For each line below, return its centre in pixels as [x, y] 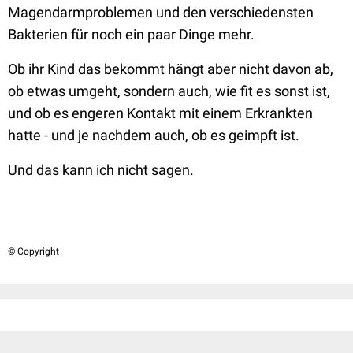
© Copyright [33, 251]
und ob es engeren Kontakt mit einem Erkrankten [160, 113]
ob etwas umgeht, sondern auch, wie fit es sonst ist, [169, 91]
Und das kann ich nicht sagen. [101, 170]
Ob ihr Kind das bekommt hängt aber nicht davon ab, [171, 69]
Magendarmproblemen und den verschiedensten [161, 12]
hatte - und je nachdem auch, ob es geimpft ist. [154, 135]
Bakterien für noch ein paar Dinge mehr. [131, 34]
